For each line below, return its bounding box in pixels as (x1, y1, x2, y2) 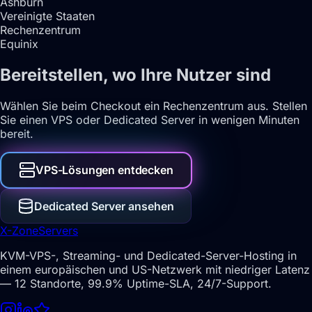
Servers (38, 223, 78, 237)
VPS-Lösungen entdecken (36, 163, 173, 178)
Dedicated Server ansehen (34, 198, 174, 213)
